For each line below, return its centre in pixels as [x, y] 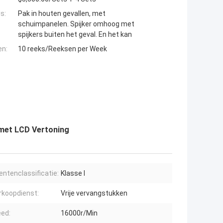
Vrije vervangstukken [94, 193]
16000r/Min [79, 213]
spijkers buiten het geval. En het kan [75, 35]
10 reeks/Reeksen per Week [62, 49]
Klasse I [73, 173]
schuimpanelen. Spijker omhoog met [76, 24]
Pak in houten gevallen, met [62, 14]
